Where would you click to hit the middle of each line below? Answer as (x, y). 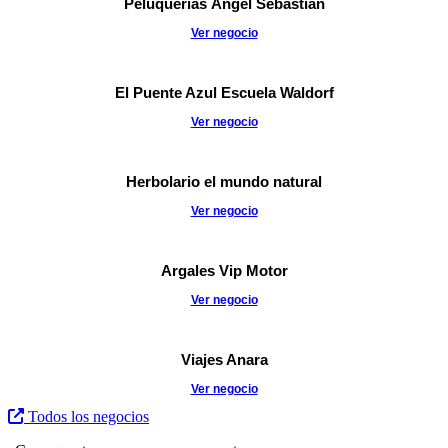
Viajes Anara (224, 360)
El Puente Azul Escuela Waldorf (224, 93)
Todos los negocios (88, 417)
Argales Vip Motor (224, 271)
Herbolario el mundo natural (224, 182)
